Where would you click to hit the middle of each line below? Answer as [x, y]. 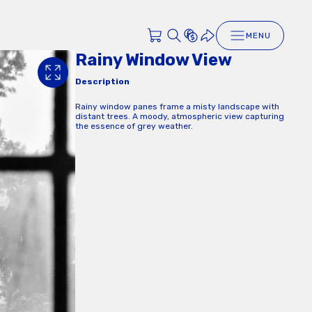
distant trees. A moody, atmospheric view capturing [180, 116]
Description [102, 81]
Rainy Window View [154, 60]
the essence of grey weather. [134, 126]
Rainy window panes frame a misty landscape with [177, 106]
